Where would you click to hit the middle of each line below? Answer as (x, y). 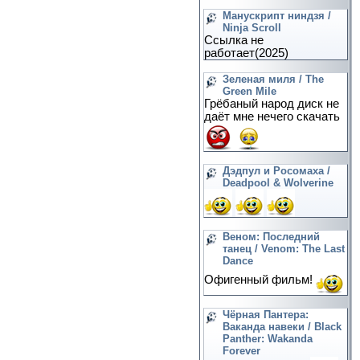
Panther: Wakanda (268, 339)
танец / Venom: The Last (284, 249)
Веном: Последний (271, 237)
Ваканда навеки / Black (282, 327)
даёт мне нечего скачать (272, 117)
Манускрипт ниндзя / (277, 16)
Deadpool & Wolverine (278, 183)
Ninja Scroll (252, 28)
